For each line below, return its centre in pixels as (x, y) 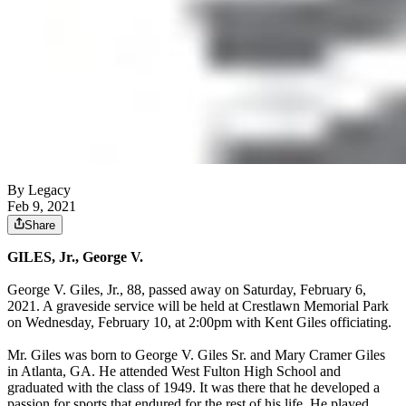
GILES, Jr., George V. (75, 257)
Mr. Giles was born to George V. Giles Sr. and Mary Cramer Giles (196, 355)
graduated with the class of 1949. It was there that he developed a (193, 388)
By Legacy (39, 190)
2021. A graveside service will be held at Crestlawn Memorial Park (198, 306)
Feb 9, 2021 (42, 207)
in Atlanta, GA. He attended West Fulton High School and (174, 372)
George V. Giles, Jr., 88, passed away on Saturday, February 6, (187, 290)
